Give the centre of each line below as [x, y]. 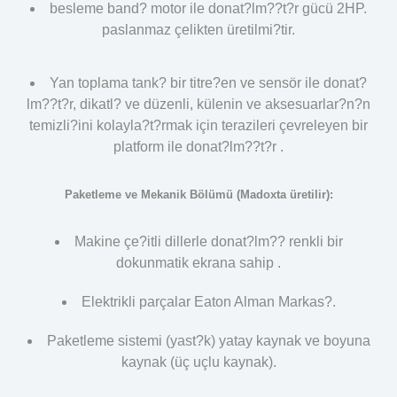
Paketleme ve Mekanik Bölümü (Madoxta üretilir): [198, 195]
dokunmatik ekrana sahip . [198, 263]
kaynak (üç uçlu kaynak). [198, 362]
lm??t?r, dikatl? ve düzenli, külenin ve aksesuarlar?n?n [198, 104]
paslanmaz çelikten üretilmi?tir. [198, 29]
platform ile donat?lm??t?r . [198, 146]
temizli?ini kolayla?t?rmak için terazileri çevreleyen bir [198, 125]
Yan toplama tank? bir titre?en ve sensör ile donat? [208, 82]
